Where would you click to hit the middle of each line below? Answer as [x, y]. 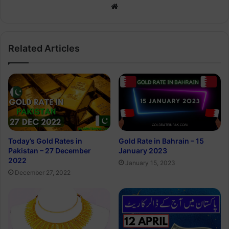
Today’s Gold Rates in [45, 141]
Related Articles [44, 48]
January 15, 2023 [150, 163]
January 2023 [143, 151]
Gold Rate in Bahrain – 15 [161, 141]
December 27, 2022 [43, 173]
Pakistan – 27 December [50, 151]
